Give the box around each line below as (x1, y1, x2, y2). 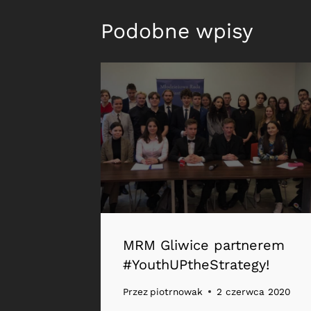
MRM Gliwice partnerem (123, 236, 285, 253)
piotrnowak (150, 286, 203, 298)
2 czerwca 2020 (217, 286, 291, 298)
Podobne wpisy (101, 19, 253, 44)
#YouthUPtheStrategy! (123, 255, 269, 273)
